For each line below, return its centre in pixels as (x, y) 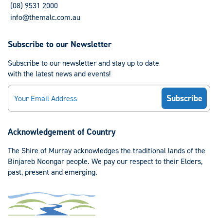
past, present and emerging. (53, 172)
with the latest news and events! (59, 74)
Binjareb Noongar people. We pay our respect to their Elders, (105, 162)
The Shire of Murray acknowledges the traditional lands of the (107, 151)
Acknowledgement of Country (62, 132)
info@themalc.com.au (45, 18)
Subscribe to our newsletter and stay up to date (83, 63)
